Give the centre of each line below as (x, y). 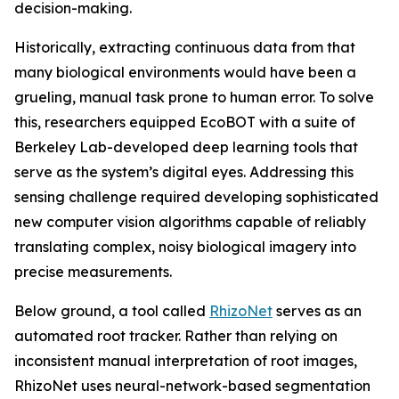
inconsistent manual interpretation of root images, (186, 361)
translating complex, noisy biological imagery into (185, 247)
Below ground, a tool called (112, 311)
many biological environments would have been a (185, 72)
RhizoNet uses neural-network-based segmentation (192, 386)
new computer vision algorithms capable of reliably (190, 222)
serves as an (317, 311)
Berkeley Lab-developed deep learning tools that (186, 147)
